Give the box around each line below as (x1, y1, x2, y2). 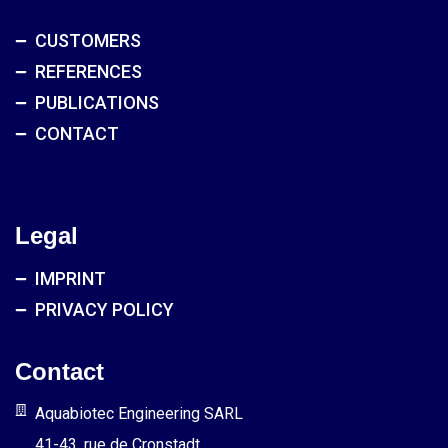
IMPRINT (35, 268, 106, 289)
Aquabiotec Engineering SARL (35, 404, 243, 423)
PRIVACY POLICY (35, 299, 174, 320)
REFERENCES (35, 61, 142, 82)
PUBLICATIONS (35, 92, 159, 113)
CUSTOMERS (35, 30, 141, 51)
